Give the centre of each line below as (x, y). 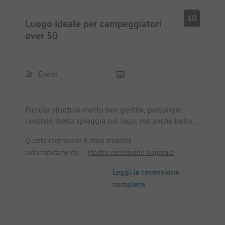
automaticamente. (52, 152)
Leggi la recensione (146, 172)
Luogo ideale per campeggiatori (93, 23)
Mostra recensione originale (131, 152)
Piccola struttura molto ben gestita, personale (103, 109)
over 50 (41, 35)
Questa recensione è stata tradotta (78, 140)
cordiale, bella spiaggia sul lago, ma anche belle (109, 120)
